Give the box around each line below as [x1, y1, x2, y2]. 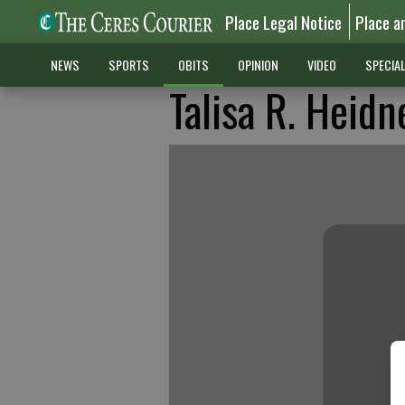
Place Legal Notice [225, 9, 343, 34]
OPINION [237, 55, 278, 74]
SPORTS [108, 55, 149, 74]
